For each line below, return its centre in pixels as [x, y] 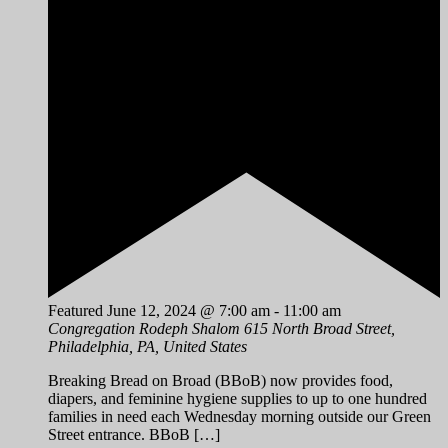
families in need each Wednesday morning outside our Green [239, 417]
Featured [75, 311]
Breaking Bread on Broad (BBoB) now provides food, [220, 381]
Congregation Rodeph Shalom [146, 329]
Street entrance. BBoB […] [134, 435]
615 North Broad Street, [319, 329]
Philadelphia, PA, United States [147, 347]
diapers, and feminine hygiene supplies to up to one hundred [237, 399]
